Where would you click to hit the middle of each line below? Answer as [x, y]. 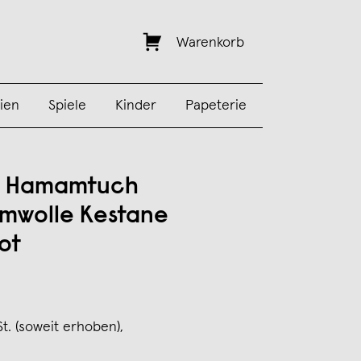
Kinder [135, 106]
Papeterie [216, 106]
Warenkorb [210, 43]
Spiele [67, 106]
